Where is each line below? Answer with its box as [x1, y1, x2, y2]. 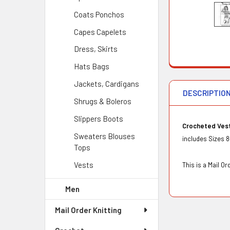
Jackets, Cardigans [73, 79, 139, 89]
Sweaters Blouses [73, 131, 135, 141]
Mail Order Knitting [55, 205, 122, 215]
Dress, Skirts [73, 44, 118, 54]
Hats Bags [73, 62, 109, 71]
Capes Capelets [73, 27, 126, 36]
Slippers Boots [73, 114, 123, 124]
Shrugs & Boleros [73, 97, 131, 106]
